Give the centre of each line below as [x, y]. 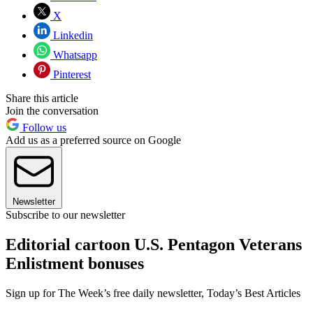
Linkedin [72, 35]
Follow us [43, 127]
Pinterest [71, 74]
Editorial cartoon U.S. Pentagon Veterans [154, 244]
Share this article [42, 98]
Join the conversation [52, 110]
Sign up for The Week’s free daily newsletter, [106, 293]
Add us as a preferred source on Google [93, 140]
